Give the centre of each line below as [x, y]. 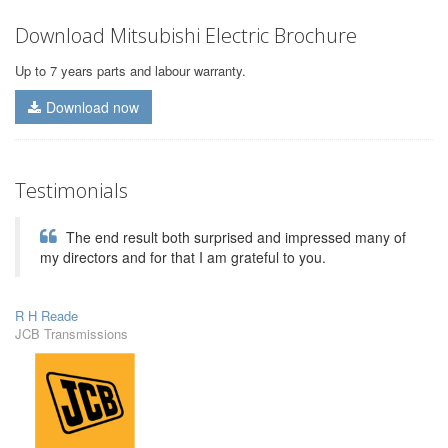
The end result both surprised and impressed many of [234, 236]
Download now [92, 106]
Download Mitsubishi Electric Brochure [186, 35]
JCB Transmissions [71, 333]
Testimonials [71, 190]
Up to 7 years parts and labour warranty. [130, 70]
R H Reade [46, 315]
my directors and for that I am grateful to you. [183, 256]
